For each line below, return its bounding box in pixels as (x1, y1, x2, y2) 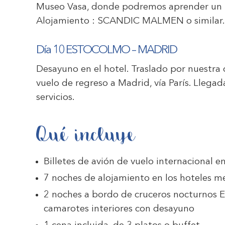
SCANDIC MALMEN (97, 17, 184, 26)
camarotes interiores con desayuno (44, 204, 194, 214)
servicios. (36, 93, 75, 102)
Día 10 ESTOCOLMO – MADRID (36, 45, 177, 56)
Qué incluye (36, 127, 136, 143)
